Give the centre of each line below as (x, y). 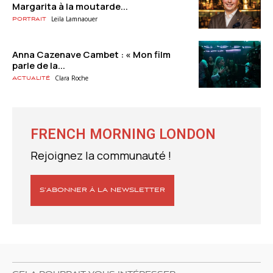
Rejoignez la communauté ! (101, 155)
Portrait (29, 19)
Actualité (31, 78)
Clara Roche (72, 78)
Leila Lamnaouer (74, 19)
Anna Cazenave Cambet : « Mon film (91, 54)
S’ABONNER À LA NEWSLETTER (102, 190)
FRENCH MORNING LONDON (123, 134)
